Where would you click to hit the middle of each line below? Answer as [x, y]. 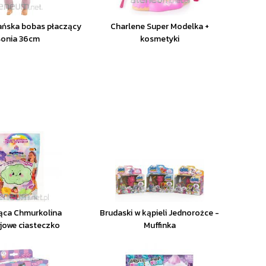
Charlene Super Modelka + [159, 26]
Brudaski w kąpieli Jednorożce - [160, 213]
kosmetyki [159, 39]
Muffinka [159, 225]
